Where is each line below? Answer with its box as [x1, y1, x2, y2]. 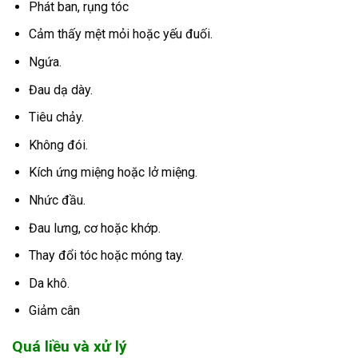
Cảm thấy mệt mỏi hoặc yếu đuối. [28, 26, 213, 42]
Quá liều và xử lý [12, 337, 127, 356]
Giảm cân [28, 303, 80, 319]
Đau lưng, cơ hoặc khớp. [28, 220, 161, 236]
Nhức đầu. [28, 192, 86, 208]
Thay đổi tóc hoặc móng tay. [28, 248, 184, 264]
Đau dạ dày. [28, 82, 93, 97]
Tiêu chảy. [28, 109, 84, 125]
